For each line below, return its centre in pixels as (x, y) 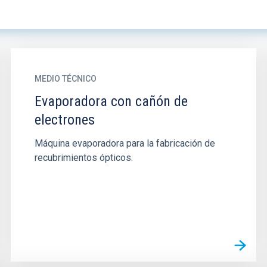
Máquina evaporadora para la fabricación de (125, 143)
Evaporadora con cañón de (111, 101)
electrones (64, 120)
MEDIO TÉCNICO (65, 79)
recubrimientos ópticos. (83, 158)
